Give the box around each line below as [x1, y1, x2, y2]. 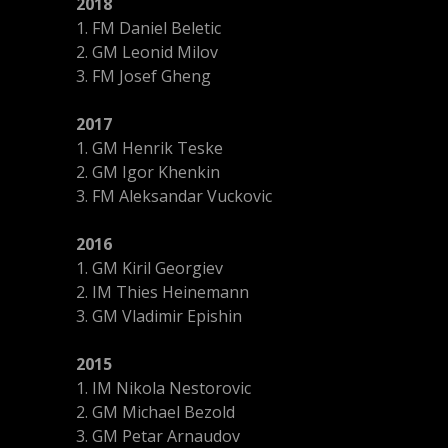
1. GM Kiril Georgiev [76, 257, 223, 279]
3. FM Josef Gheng [76, 65, 211, 87]
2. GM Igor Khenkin [76, 161, 220, 183]
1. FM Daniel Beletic [76, 17, 221, 39]
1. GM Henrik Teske [76, 137, 223, 159]
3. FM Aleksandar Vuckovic [76, 185, 272, 207]
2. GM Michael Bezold [76, 401, 235, 423]
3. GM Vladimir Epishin [76, 305, 242, 327]
